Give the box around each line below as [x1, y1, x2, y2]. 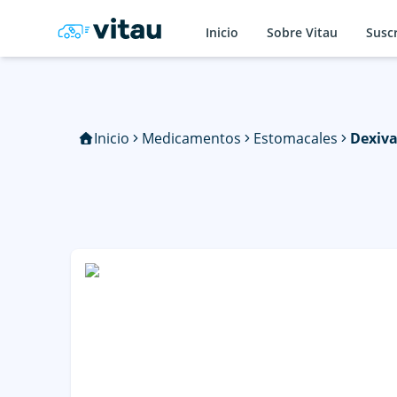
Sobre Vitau [267, 23, 338, 41]
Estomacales [253, 128, 338, 148]
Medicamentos [141, 128, 241, 148]
